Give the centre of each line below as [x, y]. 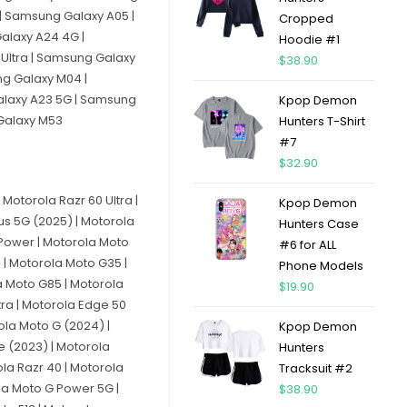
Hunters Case [318, 224]
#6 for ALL [307, 245]
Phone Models [321, 266]
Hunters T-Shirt [322, 121]
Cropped [306, 19]
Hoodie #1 [309, 40]
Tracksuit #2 [315, 368]
